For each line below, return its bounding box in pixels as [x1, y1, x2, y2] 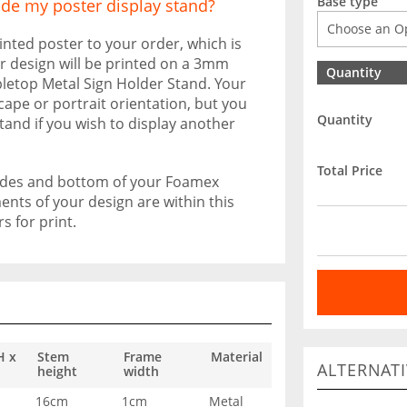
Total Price [317, 161, 382, 179]
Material [211, 348, 263, 365]
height [37, 362, 77, 380]
